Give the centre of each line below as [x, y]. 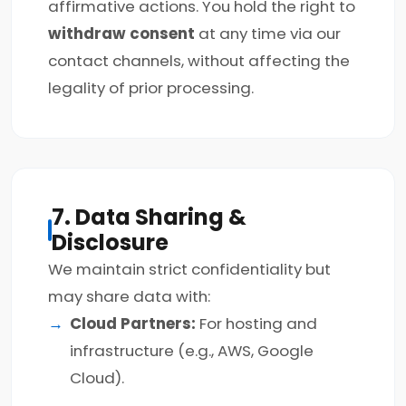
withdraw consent [121, 34]
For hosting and [256, 324]
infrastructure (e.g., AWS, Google [192, 351]
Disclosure [110, 242]
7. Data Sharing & [149, 217]
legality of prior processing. [151, 88]
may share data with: [129, 296]
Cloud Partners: [133, 324]
